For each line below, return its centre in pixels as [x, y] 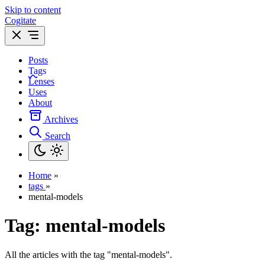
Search [58, 136]
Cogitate [20, 20]
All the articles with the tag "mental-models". [88, 254]
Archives [61, 119]
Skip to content [33, 10]
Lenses [41, 81]
